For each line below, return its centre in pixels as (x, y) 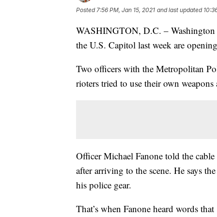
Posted (86, 10)
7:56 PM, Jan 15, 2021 (126, 10)
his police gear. (104, 185)
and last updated (179, 10)
